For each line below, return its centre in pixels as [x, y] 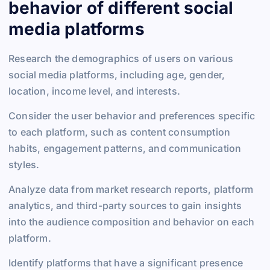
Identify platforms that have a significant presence [126, 263]
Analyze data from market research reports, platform [131, 189]
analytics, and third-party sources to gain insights [125, 205]
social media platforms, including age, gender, [117, 74]
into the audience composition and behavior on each [132, 221]
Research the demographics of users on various [121, 58]
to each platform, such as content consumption [120, 132]
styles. [24, 164]
